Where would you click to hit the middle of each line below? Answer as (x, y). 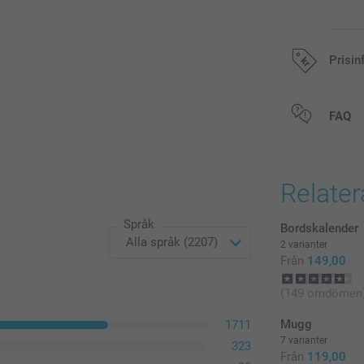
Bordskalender (320, 229)
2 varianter (304, 245)
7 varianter (304, 341)
